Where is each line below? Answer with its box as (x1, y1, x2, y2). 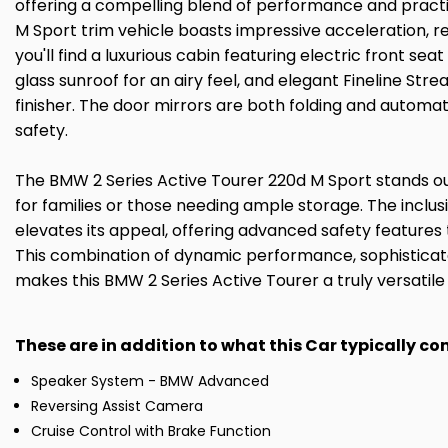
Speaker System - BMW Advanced (31, 371, 269, 392)
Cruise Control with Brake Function (31, 421, 271, 442)
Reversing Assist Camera (31, 396, 203, 417)
